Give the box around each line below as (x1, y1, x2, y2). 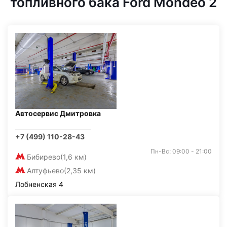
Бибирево (27, 153, 60, 161)
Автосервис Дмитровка (15, 109, 101, 118)
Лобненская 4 (15, 180, 63, 188)
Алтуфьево (27, 166, 64, 175)
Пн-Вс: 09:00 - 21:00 (150, 147, 212, 155)
